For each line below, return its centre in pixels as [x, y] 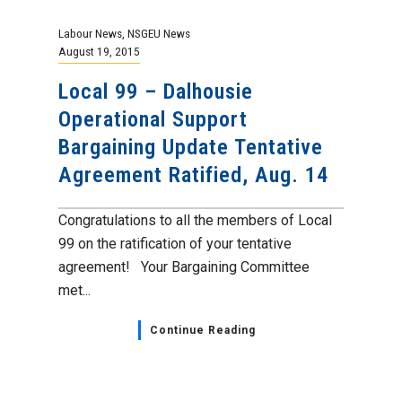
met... [74, 290]
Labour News [90, 33]
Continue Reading [202, 330]
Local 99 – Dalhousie [156, 92]
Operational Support [153, 119]
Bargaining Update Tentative [191, 147]
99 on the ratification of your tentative [175, 244]
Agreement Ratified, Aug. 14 [193, 175]
